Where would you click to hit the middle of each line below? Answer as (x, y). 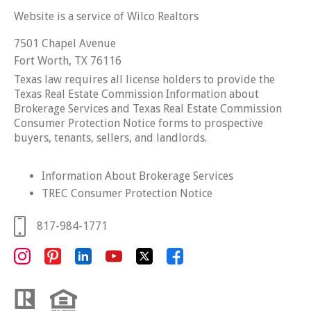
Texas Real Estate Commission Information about (136, 94)
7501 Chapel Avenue (65, 43)
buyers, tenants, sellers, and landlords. (110, 137)
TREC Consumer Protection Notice (127, 193)
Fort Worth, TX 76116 (68, 60)
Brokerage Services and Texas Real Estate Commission (148, 108)
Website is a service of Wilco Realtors (108, 16)
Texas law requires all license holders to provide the (144, 79)
